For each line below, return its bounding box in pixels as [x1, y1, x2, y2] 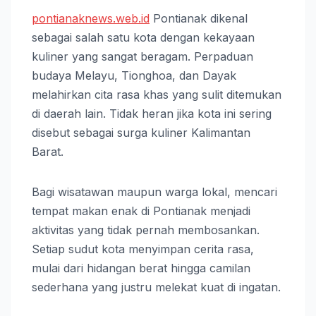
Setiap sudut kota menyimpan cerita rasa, [32, 241, 254, 256]
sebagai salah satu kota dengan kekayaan [32, 30, 255, 44]
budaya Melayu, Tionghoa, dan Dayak [32, 68, 236, 83]
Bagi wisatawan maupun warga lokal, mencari [32, 184, 277, 199]
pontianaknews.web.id [32, 11, 150, 25]
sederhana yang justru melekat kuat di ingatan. [32, 279, 281, 294]
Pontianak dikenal [150, 11, 248, 25]
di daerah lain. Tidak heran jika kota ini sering [32, 106, 272, 121]
